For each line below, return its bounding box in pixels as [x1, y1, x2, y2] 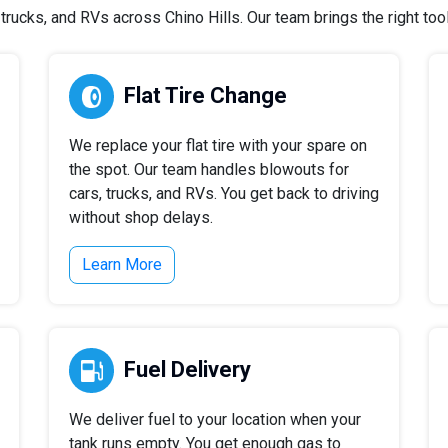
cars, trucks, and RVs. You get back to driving [69, 184, 379, 203]
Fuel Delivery [124, 357, 251, 382]
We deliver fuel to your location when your [69, 410, 361, 429]
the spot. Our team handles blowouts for [69, 160, 349, 179]
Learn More [82, 255, 162, 274]
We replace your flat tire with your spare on [69, 136, 367, 155]
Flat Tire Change [124, 83, 287, 108]
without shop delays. [69, 208, 213, 227]
